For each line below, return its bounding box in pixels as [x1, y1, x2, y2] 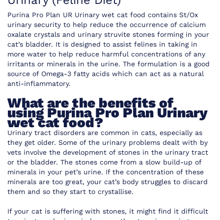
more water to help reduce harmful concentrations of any [7, 50, 205, 58]
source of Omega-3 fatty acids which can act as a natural [7, 70, 204, 78]
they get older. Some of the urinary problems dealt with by [7, 138, 208, 147]
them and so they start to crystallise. [7, 188, 134, 196]
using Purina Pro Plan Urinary [7, 105, 207, 121]
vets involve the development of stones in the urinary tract [7, 148, 208, 157]
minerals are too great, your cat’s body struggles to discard [7, 178, 208, 186]
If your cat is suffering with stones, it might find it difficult [7, 207, 208, 216]
